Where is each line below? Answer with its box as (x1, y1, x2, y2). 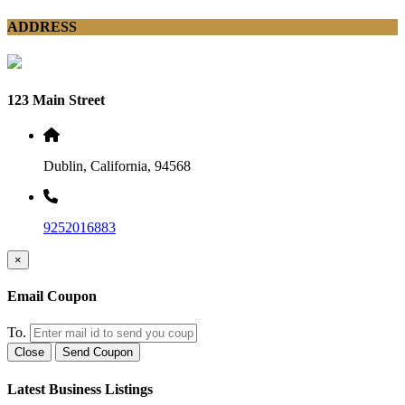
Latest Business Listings (7, 381, 153, 397)
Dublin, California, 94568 (43, 157, 191, 174)
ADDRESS (7, 19, 77, 35)
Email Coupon (7, 288, 97, 305)
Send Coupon (62, 345, 133, 360)
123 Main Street (7, 91, 105, 108)
